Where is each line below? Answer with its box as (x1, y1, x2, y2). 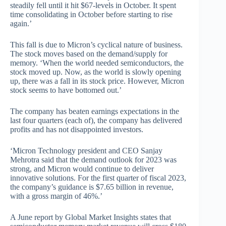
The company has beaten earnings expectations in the (10, 107, 179, 116)
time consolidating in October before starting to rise (10, 10, 173, 19)
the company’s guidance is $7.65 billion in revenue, (10, 183, 174, 192)
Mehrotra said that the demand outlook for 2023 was (10, 155, 177, 164)
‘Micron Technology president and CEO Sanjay (10, 146, 162, 155)
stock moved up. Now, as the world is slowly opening (10, 68, 181, 77)
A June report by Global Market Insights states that (10, 213, 171, 222)
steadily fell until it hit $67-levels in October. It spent (10, 1, 176, 10)
